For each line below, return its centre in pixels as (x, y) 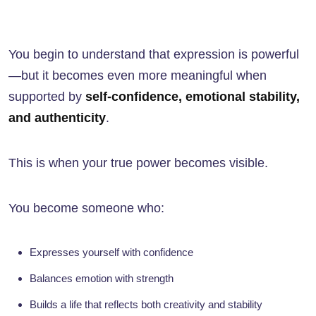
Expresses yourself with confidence (111, 253)
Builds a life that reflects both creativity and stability (146, 305)
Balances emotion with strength (102, 279)
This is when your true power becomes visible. (138, 163)
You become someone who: (86, 208)
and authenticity (57, 118)
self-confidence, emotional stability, (193, 97)
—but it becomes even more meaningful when (138, 76)
